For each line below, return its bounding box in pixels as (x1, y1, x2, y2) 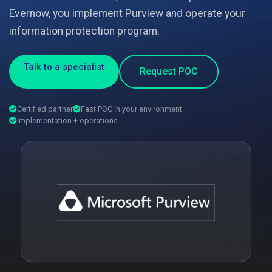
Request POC (140, 66, 198, 77)
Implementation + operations (17, 116, 118, 125)
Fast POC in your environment (81, 104, 182, 114)
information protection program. (9, 25, 160, 37)
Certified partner (17, 104, 73, 114)
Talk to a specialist (24, 61, 104, 72)
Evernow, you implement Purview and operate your (9, 7, 245, 19)
